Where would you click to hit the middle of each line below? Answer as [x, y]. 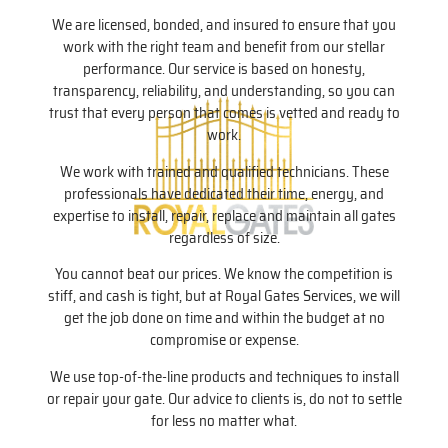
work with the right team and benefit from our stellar [224, 47]
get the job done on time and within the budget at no [224, 318]
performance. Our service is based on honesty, [224, 69]
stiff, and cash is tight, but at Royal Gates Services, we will [224, 296]
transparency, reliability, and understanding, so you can [224, 91]
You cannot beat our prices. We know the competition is [224, 274]
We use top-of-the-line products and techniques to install [224, 376]
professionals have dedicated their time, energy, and [224, 193]
